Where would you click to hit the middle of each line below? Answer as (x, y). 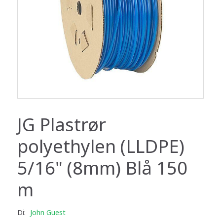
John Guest (48, 212)
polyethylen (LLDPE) (101, 146)
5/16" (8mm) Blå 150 (102, 167)
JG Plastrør (62, 124)
